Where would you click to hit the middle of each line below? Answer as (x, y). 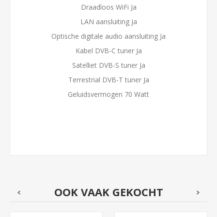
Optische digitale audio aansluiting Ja (108, 36)
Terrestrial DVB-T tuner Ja (108, 80)
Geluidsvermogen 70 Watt (108, 94)
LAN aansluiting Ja (108, 22)
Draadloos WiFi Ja (108, 7)
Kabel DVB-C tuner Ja (108, 51)
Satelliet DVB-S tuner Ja (108, 65)
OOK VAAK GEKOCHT (108, 192)
